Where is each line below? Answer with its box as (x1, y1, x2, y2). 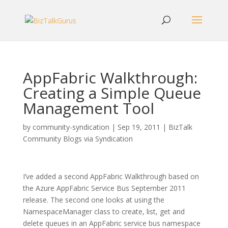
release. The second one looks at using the (22, 195, 164, 205)
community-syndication (32, 122, 109, 132)
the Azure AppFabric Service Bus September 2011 (22, 183, 186, 193)
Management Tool (22, 98, 154, 119)
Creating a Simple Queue (22, 82, 201, 103)
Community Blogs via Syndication (22, 134, 133, 144)
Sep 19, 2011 (117, 122, 160, 132)
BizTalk (168, 122, 192, 132)
